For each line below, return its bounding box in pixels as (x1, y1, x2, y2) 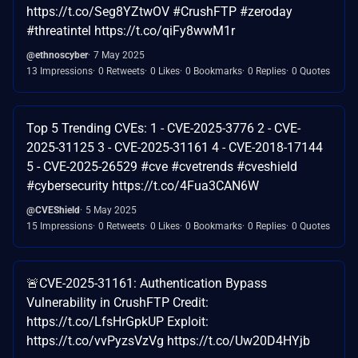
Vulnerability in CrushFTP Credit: (26, 294, 209, 310)
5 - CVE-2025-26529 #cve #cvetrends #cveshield (26, 158, 297, 174)
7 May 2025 (93, 49, 145, 61)
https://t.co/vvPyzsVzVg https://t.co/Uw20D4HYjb (26, 332, 310, 348)
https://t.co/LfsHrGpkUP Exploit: (26, 313, 209, 329)
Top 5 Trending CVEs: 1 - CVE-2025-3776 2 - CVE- (26, 120, 300, 136)
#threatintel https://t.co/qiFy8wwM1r (26, 22, 235, 38)
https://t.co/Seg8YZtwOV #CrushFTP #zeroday (26, 3, 292, 19)
